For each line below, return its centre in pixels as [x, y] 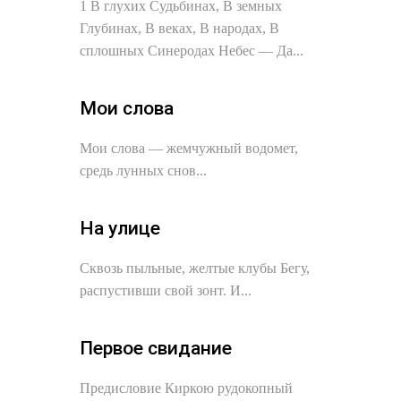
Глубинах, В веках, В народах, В [179, 28]
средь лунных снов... [143, 171]
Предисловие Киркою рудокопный [186, 388]
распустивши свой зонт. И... [166, 290]
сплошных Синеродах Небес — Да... [192, 51]
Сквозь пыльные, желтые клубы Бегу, [195, 268]
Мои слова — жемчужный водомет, [189, 148]
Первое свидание [156, 348]
